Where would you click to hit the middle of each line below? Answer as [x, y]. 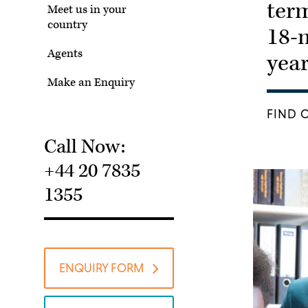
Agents [65, 54]
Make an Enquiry [91, 82]
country [67, 25]
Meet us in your [87, 10]
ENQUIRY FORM [102, 268]
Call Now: [85, 147]
